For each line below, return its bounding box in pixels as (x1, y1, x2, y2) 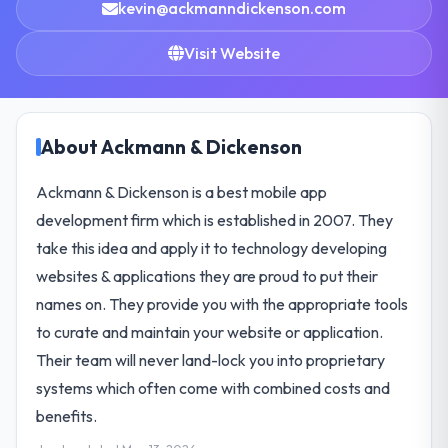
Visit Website (184, 42, 280, 63)
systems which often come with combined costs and (36, 377, 391, 398)
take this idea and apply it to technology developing (36, 237, 388, 258)
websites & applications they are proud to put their (36, 265, 379, 286)
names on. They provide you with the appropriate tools (36, 293, 409, 314)
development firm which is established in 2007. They (36, 209, 394, 230)
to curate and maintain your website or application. (36, 321, 384, 342)
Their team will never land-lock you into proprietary (36, 349, 386, 370)
